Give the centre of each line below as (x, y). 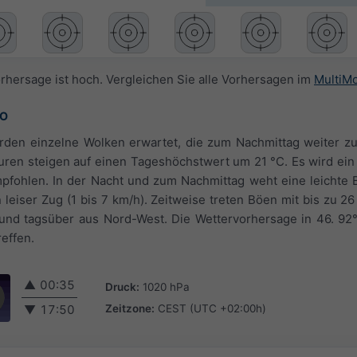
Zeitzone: (130, 308)
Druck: (122, 286)
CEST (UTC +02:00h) (212, 308)
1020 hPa (166, 286)
